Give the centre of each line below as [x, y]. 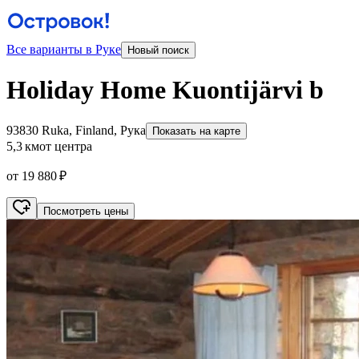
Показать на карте [196, 131]
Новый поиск [158, 50]
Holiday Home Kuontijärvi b [165, 90]
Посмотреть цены [86, 211]
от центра [66, 146]
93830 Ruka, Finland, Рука [76, 130]
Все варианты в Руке [64, 49]
